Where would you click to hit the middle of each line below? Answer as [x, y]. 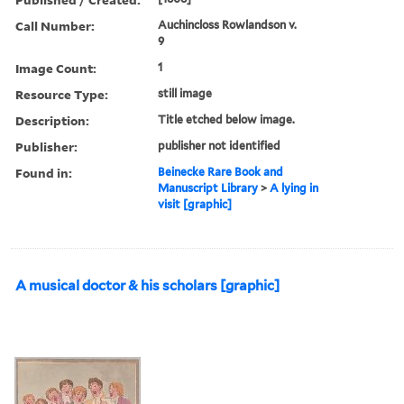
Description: [52, 120]
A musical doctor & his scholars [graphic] [147, 285]
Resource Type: [62, 94]
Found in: [44, 172]
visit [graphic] [195, 204]
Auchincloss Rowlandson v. [228, 24]
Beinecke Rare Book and [221, 171]
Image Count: [56, 68]
